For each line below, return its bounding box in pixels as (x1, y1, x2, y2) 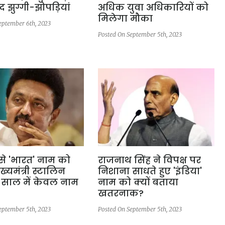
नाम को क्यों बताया (97, 176, 178, 189)
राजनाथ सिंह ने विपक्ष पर (97, 154, 201, 167)
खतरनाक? (97, 187, 144, 200)
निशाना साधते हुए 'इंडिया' (97, 165, 202, 178)
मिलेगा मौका (97, 12, 153, 25)
